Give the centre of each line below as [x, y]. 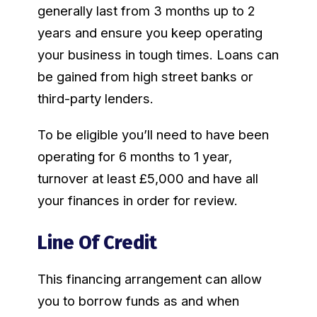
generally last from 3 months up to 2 [146, 11]
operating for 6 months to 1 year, [134, 157]
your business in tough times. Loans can [158, 55]
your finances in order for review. [137, 201]
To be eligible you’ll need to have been [153, 135]
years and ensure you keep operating [150, 33]
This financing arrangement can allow [149, 278]
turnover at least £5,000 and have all [148, 179]
